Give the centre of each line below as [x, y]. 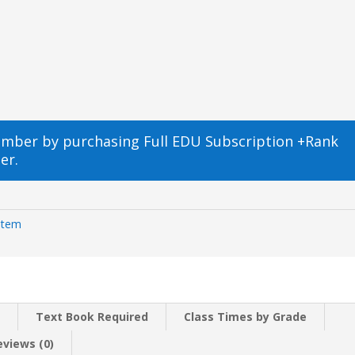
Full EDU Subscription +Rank [241, 141]
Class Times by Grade [246, 317]
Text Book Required [92, 317]
